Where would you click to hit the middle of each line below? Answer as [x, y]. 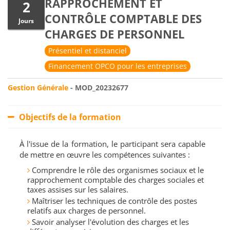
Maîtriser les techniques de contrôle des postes [114, 201]
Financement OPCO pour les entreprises [118, 66]
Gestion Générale [38, 88]
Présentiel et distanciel [88, 50]
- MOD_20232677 [98, 88]
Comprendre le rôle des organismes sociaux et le [118, 170]
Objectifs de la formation [69, 117]
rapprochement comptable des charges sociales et [116, 180]
